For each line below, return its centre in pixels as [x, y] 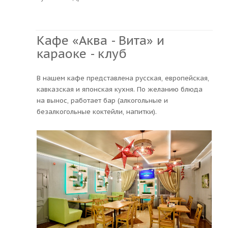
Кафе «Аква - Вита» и [101, 40]
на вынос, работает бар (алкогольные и [102, 100]
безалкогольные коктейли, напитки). [97, 111]
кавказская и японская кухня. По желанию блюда [120, 89]
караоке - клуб [82, 53]
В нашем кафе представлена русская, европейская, [123, 78]
